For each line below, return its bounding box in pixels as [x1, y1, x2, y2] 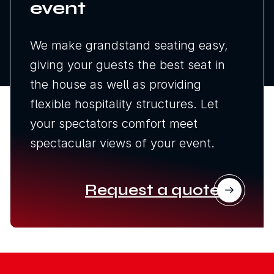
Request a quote [85, 180, 220, 199]
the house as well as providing [30, 76, 201, 92]
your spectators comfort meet [30, 116, 198, 131]
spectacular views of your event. [30, 135, 215, 150]
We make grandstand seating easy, [30, 37, 228, 53]
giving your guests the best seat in [30, 57, 225, 72]
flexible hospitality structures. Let [30, 96, 218, 111]
